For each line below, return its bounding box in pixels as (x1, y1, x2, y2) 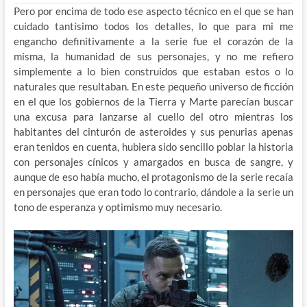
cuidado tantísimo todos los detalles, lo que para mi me (13, 20, 294, 33)
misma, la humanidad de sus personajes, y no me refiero (13, 50, 294, 63)
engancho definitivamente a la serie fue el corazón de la (13, 35, 294, 48)
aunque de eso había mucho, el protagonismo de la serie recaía (13, 171, 294, 184)
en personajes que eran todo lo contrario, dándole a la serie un (13, 186, 294, 199)
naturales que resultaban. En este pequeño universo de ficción (13, 80, 294, 93)
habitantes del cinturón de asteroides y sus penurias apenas (13, 125, 294, 138)
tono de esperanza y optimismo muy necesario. (13, 201, 222, 214)
